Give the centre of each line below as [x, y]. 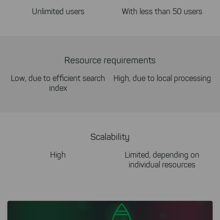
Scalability [110, 137]
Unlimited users [58, 12]
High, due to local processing [162, 78]
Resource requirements [110, 60]
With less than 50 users [162, 12]
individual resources [162, 165]
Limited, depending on [162, 155]
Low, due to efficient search [58, 78]
